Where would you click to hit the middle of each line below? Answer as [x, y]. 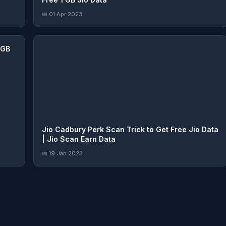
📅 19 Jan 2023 [62, 153]
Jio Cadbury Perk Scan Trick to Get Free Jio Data [130, 129]
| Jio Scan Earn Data [79, 139]
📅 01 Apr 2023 [62, 14]
